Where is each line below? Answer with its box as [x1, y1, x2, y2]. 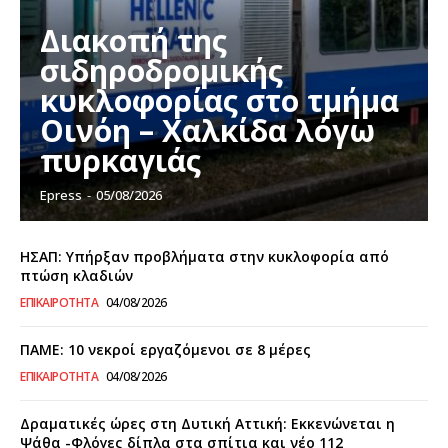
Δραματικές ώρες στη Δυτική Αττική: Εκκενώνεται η [20, 414, 395, 434]
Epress [40, 186, 82, 205]
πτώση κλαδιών [20, 266, 133, 286]
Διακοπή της [40, 20, 227, 62]
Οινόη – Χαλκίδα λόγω [40, 110, 375, 152]
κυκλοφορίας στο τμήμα [40, 80, 399, 122]
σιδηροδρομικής [40, 50, 283, 92]
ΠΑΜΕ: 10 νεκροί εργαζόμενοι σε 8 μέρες [20, 340, 311, 360]
